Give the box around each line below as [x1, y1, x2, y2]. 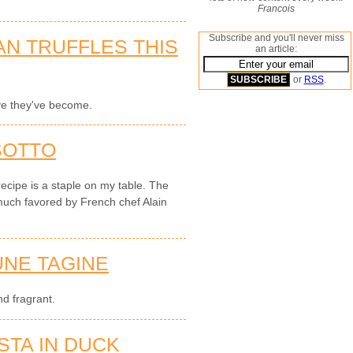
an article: [255, 43, 297, 54]
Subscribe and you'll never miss [208, 32, 344, 43]
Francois [258, 3, 295, 14]
